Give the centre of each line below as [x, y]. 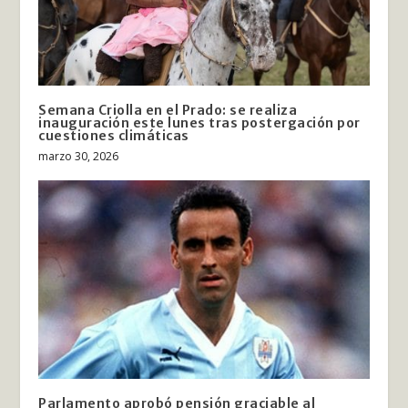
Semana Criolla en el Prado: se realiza [168, 110]
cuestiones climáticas [114, 135]
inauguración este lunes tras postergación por [199, 122]
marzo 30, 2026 [79, 156]
